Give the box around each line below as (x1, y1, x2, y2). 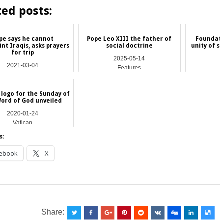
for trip (11, 49, 34, 56)
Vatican (12, 119, 32, 127)
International (5, 71, 39, 79)
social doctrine (106, 42, 153, 49)
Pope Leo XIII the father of (87, 35, 172, 42)
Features (117, 64, 141, 72)
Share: (41, 207, 67, 216)
